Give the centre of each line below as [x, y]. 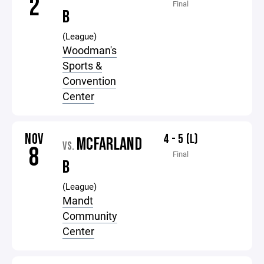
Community [90, 216]
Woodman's [90, 50]
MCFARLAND [109, 144]
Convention [90, 81]
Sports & [82, 65]
